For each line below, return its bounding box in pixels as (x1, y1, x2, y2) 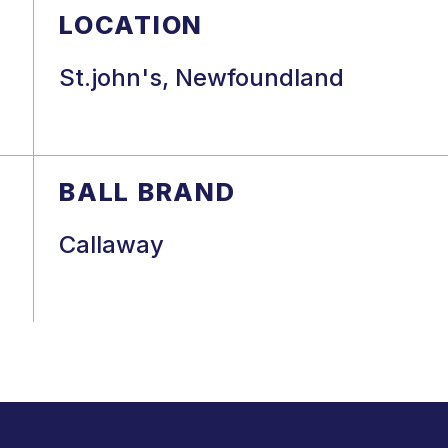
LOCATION (59, 9, 203, 40)
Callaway (59, 229, 165, 259)
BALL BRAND (59, 176, 236, 207)
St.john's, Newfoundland (59, 62, 345, 92)
